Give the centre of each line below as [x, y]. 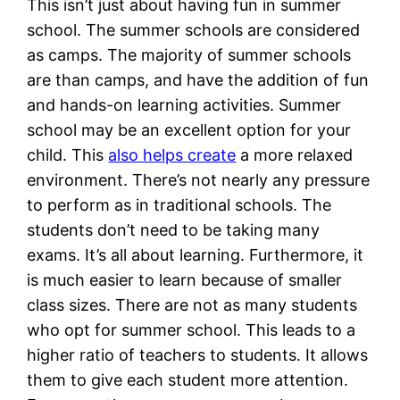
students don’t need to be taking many [174, 229]
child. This [68, 154]
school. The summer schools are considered [194, 29]
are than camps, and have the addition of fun [198, 79]
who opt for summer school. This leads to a [192, 329]
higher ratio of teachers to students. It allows [198, 354]
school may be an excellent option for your [189, 129]
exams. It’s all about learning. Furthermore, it [196, 254]
